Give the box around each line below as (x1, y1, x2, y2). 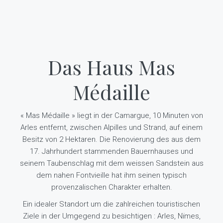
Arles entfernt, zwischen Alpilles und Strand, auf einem (20, 123, 203, 132)
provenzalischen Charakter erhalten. (51, 183, 172, 192)
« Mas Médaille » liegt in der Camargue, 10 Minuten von (20, 111, 203, 120)
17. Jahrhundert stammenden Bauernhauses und (30, 147, 193, 156)
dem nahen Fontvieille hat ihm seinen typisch (36, 171, 187, 180)
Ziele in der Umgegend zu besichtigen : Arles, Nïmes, (22, 212, 201, 221)
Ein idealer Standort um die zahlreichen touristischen (23, 200, 200, 209)
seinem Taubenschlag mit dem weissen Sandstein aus (19, 159, 204, 168)
